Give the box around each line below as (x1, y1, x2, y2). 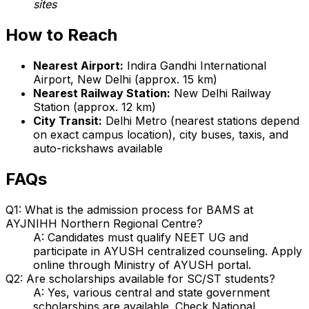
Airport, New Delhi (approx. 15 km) (33, 72, 217, 86)
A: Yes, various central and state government (33, 285, 270, 299)
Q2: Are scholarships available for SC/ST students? (6, 271, 275, 286)
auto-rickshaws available (33, 141, 163, 155)
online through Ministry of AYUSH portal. (33, 257, 251, 272)
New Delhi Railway (170, 86, 271, 100)
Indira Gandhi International (123, 58, 266, 72)
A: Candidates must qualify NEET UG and (33, 230, 248, 244)
